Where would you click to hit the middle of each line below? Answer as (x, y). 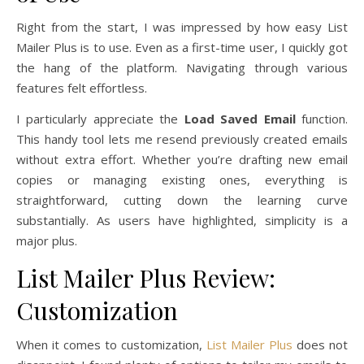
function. (322, 118)
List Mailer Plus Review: (146, 277)
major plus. (47, 240)
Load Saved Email (240, 118)
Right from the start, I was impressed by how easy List (182, 26)
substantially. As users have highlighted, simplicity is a (182, 220)
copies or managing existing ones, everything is (182, 179)
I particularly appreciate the (100, 118)
